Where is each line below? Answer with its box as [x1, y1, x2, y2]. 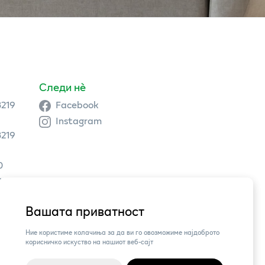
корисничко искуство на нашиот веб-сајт [25, 237, 153, 247]
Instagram [55, 112, 102, 128]
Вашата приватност [25, 202, 144, 221]
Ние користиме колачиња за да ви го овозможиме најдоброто [25, 227, 219, 237]
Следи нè [39, 79, 86, 95]
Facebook [55, 96, 99, 112]
